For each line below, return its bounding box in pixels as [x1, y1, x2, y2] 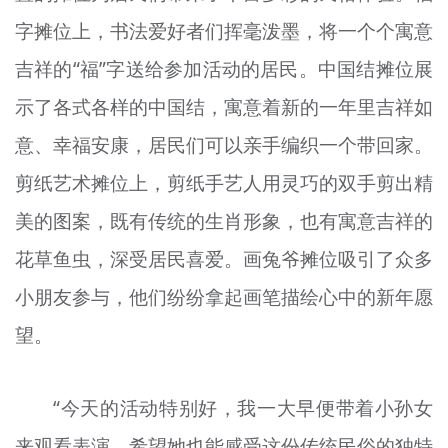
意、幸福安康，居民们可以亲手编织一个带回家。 [14, 131, 434, 158]
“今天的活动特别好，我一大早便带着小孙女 [53, 394, 434, 421]
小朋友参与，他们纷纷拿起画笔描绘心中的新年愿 [14, 283, 434, 310]
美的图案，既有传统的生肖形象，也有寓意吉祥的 [14, 207, 434, 234]
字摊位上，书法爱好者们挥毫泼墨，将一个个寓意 [14, 17, 434, 44]
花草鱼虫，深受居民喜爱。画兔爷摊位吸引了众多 [14, 245, 434, 272]
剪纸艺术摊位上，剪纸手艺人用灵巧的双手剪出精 [14, 169, 434, 196]
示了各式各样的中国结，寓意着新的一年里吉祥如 [14, 93, 434, 120]
